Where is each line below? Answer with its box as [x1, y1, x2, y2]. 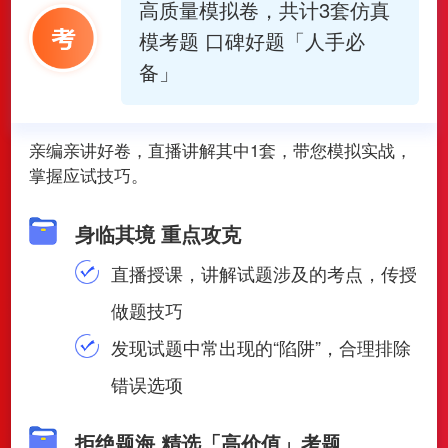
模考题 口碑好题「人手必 [138, 26, 365, 56]
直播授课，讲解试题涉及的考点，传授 [111, 259, 418, 286]
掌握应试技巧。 [28, 163, 148, 188]
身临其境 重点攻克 [75, 218, 242, 248]
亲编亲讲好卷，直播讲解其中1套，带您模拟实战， [28, 138, 412, 163]
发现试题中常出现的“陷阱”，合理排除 [111, 333, 412, 360]
